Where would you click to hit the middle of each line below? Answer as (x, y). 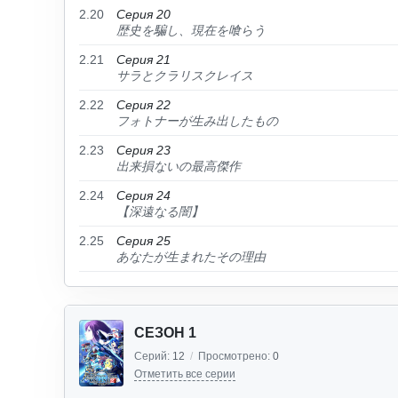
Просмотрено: (235, 356)
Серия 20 (143, 14)
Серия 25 (143, 241)
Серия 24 (143, 195)
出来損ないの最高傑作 (179, 166)
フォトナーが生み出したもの (197, 121)
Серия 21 (143, 60)
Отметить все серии (185, 374)
